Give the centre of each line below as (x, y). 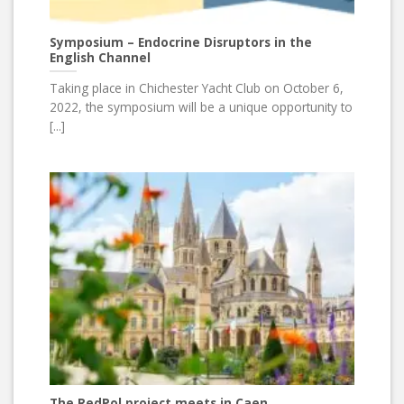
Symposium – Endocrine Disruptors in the (181, 41)
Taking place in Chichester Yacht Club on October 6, (197, 88)
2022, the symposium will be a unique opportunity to (201, 107)
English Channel (100, 57)
